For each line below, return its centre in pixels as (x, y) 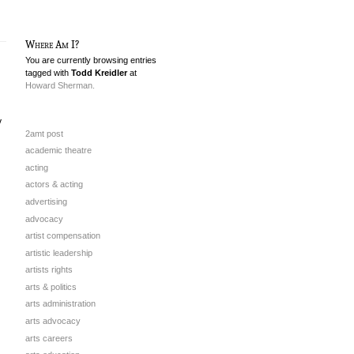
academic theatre (58, 151)
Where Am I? (53, 44)
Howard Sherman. (60, 85)
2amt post (44, 133)
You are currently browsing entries (91, 60)
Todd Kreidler (99, 72)
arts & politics (51, 286)
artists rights (49, 270)
